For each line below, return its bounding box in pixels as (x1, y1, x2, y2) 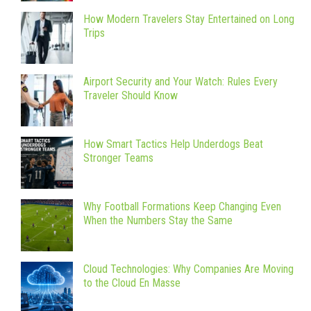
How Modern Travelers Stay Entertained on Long (83, 12, 294, 26)
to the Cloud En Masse (83, 276, 180, 290)
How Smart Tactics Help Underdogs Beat (83, 137, 263, 151)
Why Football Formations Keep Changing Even (83, 200, 281, 214)
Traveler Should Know (83, 89, 178, 103)
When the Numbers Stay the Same (83, 214, 233, 228)
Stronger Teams (83, 151, 153, 165)
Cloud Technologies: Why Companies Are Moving (83, 262, 294, 276)
